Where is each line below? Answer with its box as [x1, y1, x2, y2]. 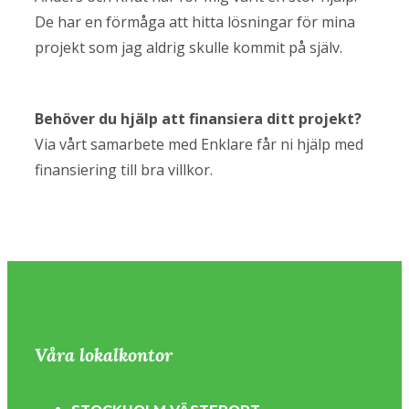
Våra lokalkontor [35, 342, 173, 366]
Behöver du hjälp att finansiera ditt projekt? [35, 109, 362, 129]
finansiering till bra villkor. [35, 160, 213, 180]
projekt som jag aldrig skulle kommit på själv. [35, 37, 342, 58]
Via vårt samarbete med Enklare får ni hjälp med [35, 134, 363, 154]
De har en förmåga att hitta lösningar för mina [35, 12, 355, 32]
